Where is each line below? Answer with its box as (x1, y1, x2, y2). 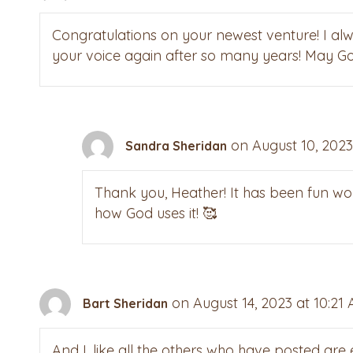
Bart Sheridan (83, 295, 168, 311)
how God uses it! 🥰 (95, 204, 217, 223)
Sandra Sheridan (125, 137, 228, 154)
